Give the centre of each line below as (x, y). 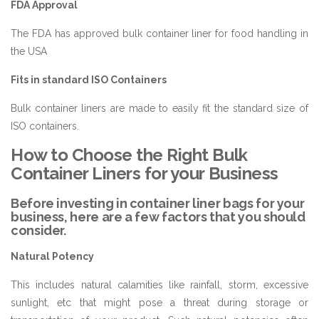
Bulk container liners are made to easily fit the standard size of (159, 108)
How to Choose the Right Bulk (129, 155)
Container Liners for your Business (145, 173)
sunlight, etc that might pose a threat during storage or (159, 302)
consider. (38, 230)
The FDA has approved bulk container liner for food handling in (159, 33)
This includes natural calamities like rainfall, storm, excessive (159, 284)
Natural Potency (52, 256)
